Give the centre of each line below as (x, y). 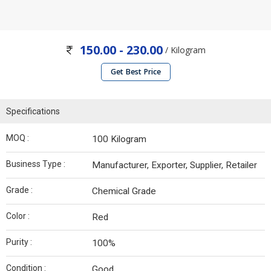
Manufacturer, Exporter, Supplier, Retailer (175, 165)
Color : (18, 216)
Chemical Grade (124, 191)
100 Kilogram (119, 139)
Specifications (33, 112)
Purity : (19, 242)
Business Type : (36, 164)
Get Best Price (135, 72)
